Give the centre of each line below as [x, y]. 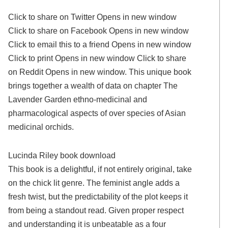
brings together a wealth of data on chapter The [93, 86]
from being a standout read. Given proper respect [96, 210]
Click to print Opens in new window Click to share [97, 58]
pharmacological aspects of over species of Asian [97, 113]
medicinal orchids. [41, 127]
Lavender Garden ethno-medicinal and [78, 99]
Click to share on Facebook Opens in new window [99, 31]
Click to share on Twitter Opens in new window [93, 17]
